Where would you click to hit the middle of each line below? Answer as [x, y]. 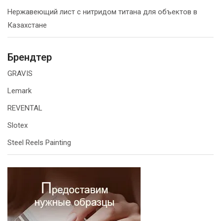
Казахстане [27, 25]
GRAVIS [20, 74]
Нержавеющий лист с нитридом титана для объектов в [102, 12]
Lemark [19, 91]
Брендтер [30, 57]
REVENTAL [25, 108]
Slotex [18, 125]
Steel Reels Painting [39, 143]
